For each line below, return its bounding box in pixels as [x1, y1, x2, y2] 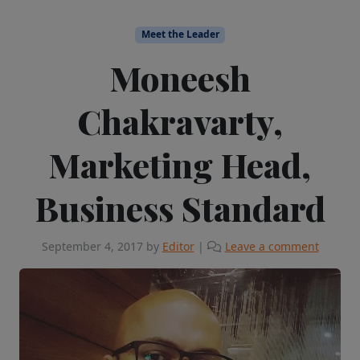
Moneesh [109, 55, 251, 100]
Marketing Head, [49, 141, 311, 187]
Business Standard [35, 185, 325, 231]
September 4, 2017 [41, 238, 143, 254]
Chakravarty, [77, 98, 283, 144]
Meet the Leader [141, 27, 219, 42]
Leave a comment [224, 238, 319, 254]
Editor [162, 238, 194, 254]
